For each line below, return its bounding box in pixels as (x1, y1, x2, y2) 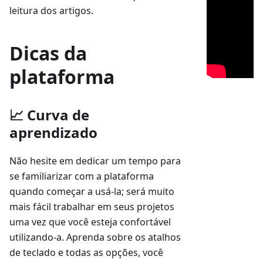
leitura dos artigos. (9, 4, 93, 17)
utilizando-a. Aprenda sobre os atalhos (9, 231, 181, 244)
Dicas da (9, 41, 87, 66)
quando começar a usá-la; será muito (9, 185, 174, 198)
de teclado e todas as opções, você (9, 246, 163, 259)
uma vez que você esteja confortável (9, 215, 171, 228)
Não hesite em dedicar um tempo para (9, 154, 181, 167)
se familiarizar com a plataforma (9, 170, 154, 183)
